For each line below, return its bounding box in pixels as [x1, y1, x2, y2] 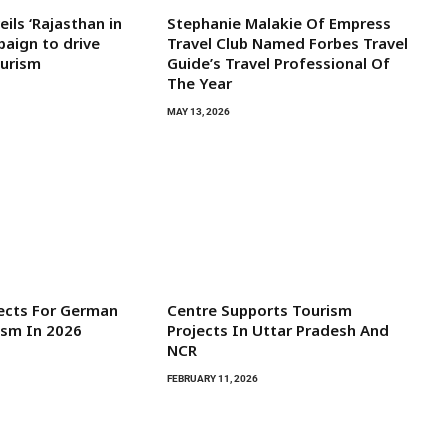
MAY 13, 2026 [166, 106, 230, 118]
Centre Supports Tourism [166, 300, 352, 321]
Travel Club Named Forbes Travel [166, 33, 408, 54]
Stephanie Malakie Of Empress [166, 13, 391, 34]
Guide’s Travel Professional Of [166, 53, 390, 74]
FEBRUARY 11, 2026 [166, 373, 258, 385]
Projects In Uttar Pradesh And [166, 320, 389, 341]
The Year [166, 73, 232, 94]
